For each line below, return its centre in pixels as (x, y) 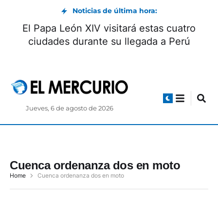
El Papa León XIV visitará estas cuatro (109, 28)
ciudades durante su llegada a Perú (109, 41)
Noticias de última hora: (115, 11)
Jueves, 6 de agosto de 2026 (70, 109)
